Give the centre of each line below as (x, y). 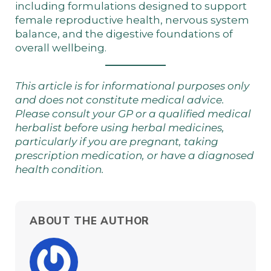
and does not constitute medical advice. (120, 100)
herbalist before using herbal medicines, (120, 127)
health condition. (60, 169)
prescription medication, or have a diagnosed (135, 155)
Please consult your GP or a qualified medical (133, 113)
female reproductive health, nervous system (132, 20)
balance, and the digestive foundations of (124, 34)
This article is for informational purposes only (132, 86)
